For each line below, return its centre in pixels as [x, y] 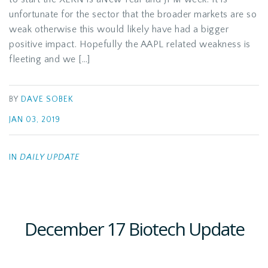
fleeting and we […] [50, 59]
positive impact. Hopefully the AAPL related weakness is [130, 44]
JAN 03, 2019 [35, 120]
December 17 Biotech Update [134, 229]
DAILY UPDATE [50, 157]
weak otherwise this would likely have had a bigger [119, 29]
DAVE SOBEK [47, 100]
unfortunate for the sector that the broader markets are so [133, 14]
